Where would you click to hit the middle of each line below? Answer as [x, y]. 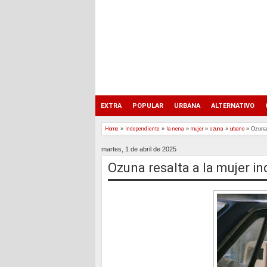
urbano [237, 129]
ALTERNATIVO [233, 106]
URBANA [187, 106]
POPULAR [148, 106]
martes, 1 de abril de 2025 [139, 149]
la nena [175, 129]
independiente [142, 129]
